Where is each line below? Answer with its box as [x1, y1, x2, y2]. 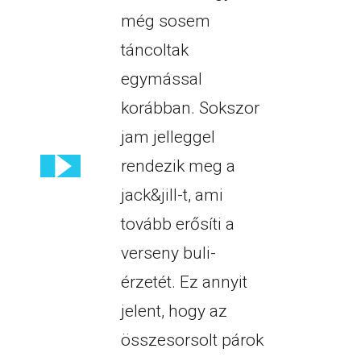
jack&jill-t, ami [120, 185, 223, 205]
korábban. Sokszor [120, 98, 259, 118]
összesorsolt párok [120, 330, 263, 351]
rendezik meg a [120, 156, 235, 176]
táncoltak [120, 40, 189, 60]
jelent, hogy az [120, 301, 227, 322]
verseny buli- [120, 243, 216, 263]
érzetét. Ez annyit [120, 272, 247, 293]
